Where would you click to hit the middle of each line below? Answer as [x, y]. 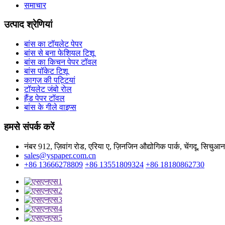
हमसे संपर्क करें [29, 127]
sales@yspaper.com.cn [60, 155]
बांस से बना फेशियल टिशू [59, 53]
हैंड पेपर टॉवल [44, 98]
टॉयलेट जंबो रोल [48, 89]
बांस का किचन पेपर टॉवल [61, 62]
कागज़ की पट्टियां [50, 80]
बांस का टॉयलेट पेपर [53, 44]
